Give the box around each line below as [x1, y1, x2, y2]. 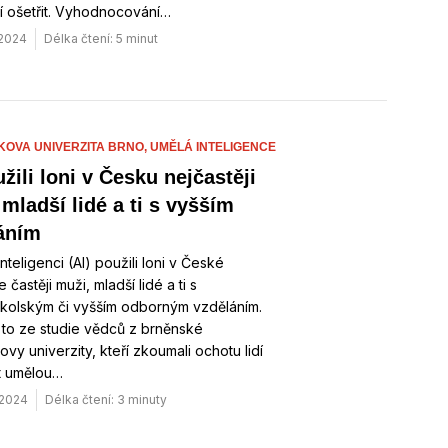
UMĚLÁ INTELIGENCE [150, 140, 276, 154]
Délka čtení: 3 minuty [45, 392, 167, 407]
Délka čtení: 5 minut [44, 31, 158, 46]
